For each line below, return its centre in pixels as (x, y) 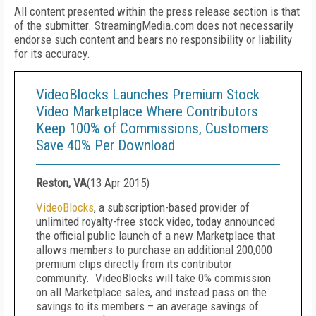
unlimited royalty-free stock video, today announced (156, 221)
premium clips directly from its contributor (134, 264)
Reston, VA (61, 183)
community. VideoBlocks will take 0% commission (153, 278)
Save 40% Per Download (105, 145)
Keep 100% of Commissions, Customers (152, 128)
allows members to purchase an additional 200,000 (154, 250)
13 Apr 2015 (118, 183)
